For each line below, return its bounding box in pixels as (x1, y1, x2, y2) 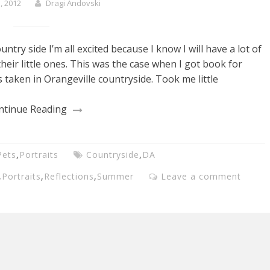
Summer (97, 171, 134, 183)
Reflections (44, 171, 94, 183)
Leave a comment (161, 171, 241, 183)
